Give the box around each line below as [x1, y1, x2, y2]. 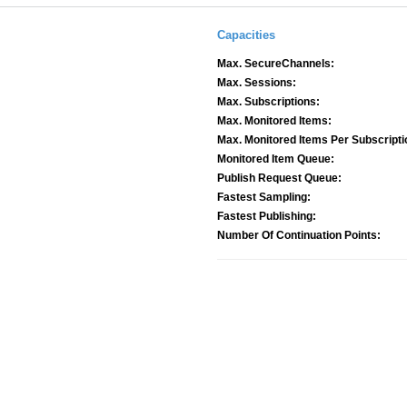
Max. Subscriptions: [217, 95, 320, 108]
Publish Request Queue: [217, 172, 342, 184]
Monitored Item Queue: [217, 153, 334, 165]
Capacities [217, 28, 275, 42]
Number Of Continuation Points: [217, 229, 381, 242]
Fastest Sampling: [217, 191, 311, 203]
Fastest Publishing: [217, 210, 316, 223]
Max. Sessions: [217, 76, 296, 89]
